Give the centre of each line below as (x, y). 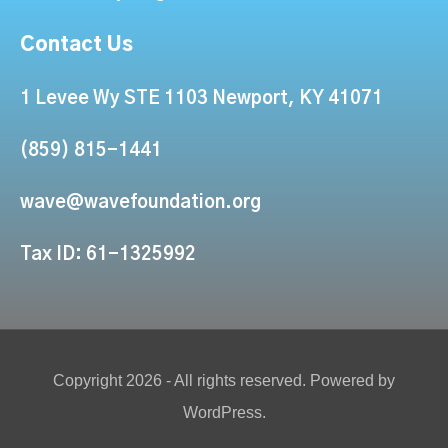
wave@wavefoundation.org (140, 202)
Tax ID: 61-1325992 (108, 254)
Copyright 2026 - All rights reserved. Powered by (224, 380)
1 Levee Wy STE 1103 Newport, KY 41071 (201, 98)
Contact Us (76, 44)
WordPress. (224, 412)
